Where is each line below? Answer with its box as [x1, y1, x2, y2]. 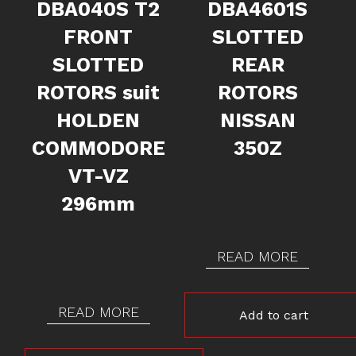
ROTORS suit [37, 80, 161, 104]
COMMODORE [31, 136, 165, 160]
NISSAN [219, 108, 296, 132]
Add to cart [238, 307, 308, 323]
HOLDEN [56, 108, 141, 132]
